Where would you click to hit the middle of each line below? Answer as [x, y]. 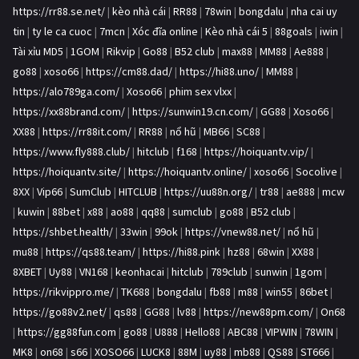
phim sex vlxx [200, 92]
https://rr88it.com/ [87, 132]
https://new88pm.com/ [258, 312]
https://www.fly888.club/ [71, 152]
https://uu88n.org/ [208, 192]
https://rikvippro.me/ [63, 292]
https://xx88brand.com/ [69, 112]
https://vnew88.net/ [233, 232]
